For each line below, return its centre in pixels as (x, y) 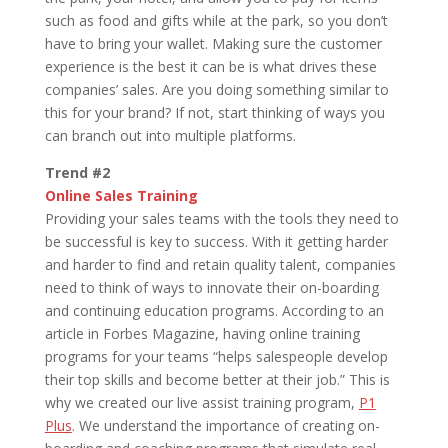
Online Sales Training (121, 196)
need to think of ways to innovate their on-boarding (211, 288)
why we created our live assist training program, (201, 403)
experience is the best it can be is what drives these (210, 67)
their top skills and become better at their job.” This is (217, 380)
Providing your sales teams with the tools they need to (221, 219)
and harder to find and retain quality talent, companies (220, 265)
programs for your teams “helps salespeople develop (216, 357)
